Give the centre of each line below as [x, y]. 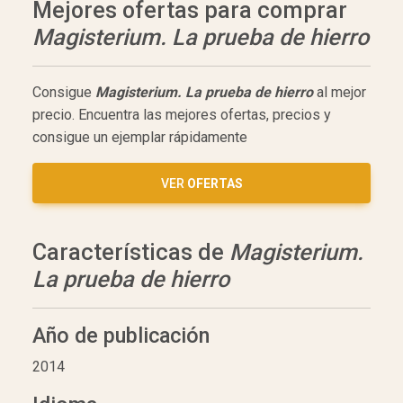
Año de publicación [121, 336]
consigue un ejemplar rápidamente [140, 138]
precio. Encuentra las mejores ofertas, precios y [182, 115]
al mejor [340, 93]
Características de [131, 253]
